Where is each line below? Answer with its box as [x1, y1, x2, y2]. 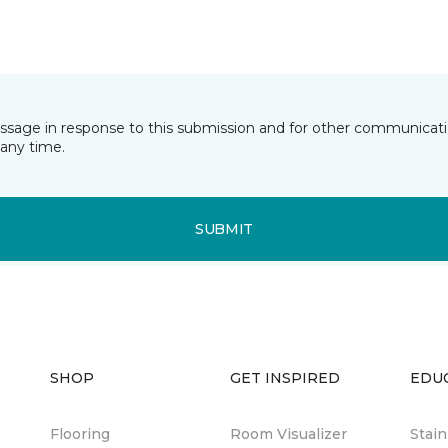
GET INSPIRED [230, 369, 340, 387]
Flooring [50, 425, 110, 443]
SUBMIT [194, 219, 254, 238]
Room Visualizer [230, 425, 347, 443]
